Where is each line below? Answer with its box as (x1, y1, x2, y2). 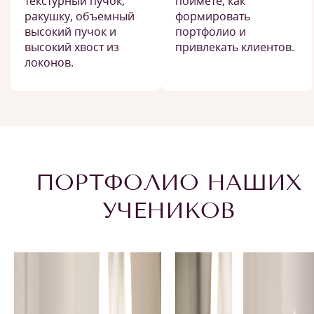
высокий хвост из (25, 39, 119, 55)
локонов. (25, 55, 74, 70)
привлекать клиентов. (175, 39, 294, 55)
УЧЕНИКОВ (102, 197, 235, 224)
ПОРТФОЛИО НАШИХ (35, 169, 301, 196)
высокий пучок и (25, 24, 116, 39)
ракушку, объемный (25, 8, 135, 24)
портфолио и (175, 24, 246, 39)
